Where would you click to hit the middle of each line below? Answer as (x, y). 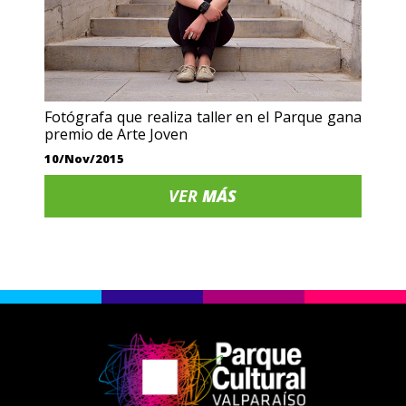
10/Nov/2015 (85, 159)
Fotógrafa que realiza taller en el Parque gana (203, 117)
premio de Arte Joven (116, 135)
